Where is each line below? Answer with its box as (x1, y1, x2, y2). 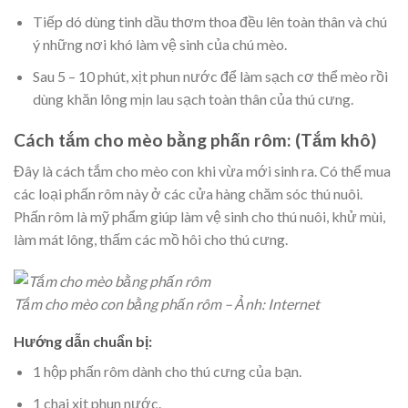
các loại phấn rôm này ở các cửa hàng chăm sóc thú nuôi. (14, 185, 362, 203)
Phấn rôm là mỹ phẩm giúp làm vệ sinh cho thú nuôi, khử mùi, (14, 208, 385, 226)
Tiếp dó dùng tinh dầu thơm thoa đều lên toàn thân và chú (32, 13, 387, 31)
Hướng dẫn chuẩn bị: (14, 332, 152, 351)
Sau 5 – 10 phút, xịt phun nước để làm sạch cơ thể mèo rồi (32, 66, 388, 85)
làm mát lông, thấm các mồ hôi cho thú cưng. (14, 230, 288, 249)
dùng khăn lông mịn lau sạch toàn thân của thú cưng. (32, 89, 353, 107)
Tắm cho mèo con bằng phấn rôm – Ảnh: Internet (14, 295, 320, 313)
